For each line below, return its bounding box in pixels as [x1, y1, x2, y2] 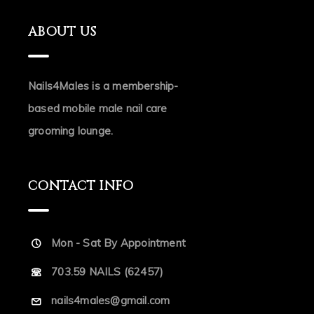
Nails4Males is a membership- [28, 78, 179, 93]
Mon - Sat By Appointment [51, 235, 186, 250]
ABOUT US [28, 22, 97, 41]
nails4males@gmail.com [51, 294, 170, 308]
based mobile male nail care [28, 101, 168, 115]
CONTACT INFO [28, 177, 134, 195]
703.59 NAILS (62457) [51, 265, 164, 279]
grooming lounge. [28, 123, 114, 137]
